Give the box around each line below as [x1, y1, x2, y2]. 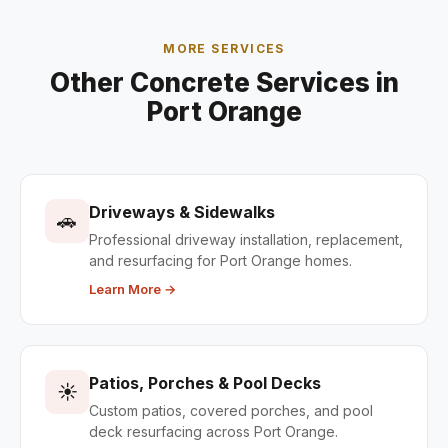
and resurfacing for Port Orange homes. [89, 252, 352, 269]
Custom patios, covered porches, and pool [89, 402, 373, 419]
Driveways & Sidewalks [89, 202, 275, 222]
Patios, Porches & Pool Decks [89, 373, 321, 393]
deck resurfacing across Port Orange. [89, 423, 338, 440]
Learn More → [89, 281, 176, 297]
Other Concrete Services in [49, 67, 399, 98]
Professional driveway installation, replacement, [89, 231, 403, 248]
